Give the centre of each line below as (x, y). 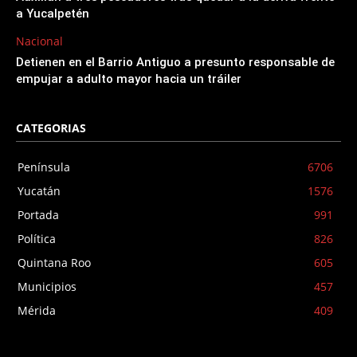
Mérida (37, 310)
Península (44, 167)
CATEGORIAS (51, 127)
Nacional (39, 41)
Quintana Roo (54, 262)
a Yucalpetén (53, 13)
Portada (38, 214)
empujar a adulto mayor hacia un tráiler (129, 78)
